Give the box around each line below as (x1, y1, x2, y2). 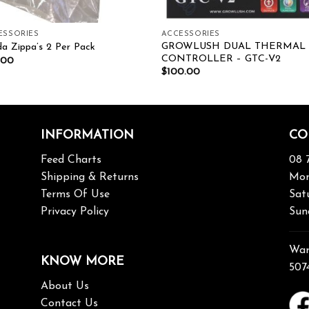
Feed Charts (40, 154, 101, 166)
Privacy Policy (40, 206, 109, 217)
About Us (40, 280, 89, 292)
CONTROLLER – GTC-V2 (161, 53, 281, 64)
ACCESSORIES (161, 30, 220, 38)
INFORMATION (40, 129, 134, 142)
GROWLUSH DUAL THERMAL (161, 41, 306, 52)
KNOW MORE (40, 255, 124, 268)
